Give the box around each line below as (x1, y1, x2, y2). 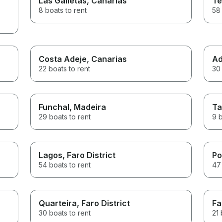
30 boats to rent (39, 208, 91, 217)
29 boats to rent (39, 112, 91, 121)
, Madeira (69, 102, 107, 112)
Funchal (39, 102, 70, 112)
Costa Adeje (39, 54, 87, 64)
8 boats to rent (39, 5, 87, 14)
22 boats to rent (39, 64, 91, 73)
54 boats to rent (39, 160, 91, 169)
